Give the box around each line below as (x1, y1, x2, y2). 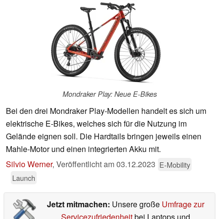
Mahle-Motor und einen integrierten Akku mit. (6, 143, 161, 155)
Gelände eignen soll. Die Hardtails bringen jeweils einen (6, 131, 201, 142)
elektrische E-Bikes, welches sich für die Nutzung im (6, 118, 187, 130)
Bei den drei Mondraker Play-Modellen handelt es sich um (6, 105, 206, 117)
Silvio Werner (6, 158, 52, 170)
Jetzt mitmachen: (46, 198, 112, 210)
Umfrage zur (161, 198, 204, 210)
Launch (12, 173, 35, 183)
